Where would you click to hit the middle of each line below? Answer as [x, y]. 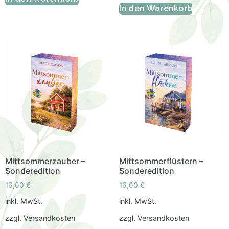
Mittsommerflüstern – [161, 161]
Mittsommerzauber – [45, 161]
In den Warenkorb [156, 8]
